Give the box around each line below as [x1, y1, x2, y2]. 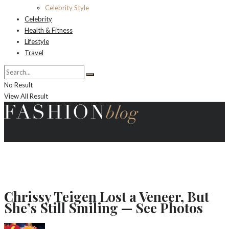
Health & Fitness [25, 26, 73, 34]
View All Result [4, 91, 48, 100]
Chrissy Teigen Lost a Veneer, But [4, 188, 209, 206]
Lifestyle [25, 37, 49, 45]
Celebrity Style [45, 3, 89, 12]
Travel [25, 48, 43, 57]
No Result [4, 80, 33, 89]
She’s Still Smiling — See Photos [4, 199, 203, 217]
